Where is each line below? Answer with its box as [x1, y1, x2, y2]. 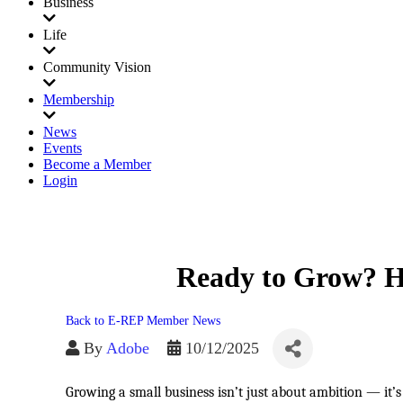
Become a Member [43, 157, 151, 172]
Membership [43, 92, 114, 107]
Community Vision [43, 59, 151, 75]
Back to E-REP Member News [66, 313, 220, 328]
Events [43, 140, 82, 156]
